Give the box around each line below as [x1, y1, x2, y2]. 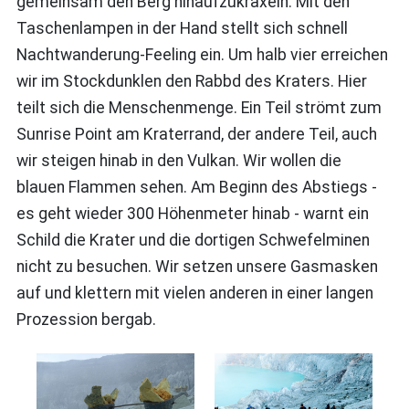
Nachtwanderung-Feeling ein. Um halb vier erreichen [16, 45, 388, 64]
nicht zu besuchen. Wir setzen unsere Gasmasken [16, 257, 378, 276]
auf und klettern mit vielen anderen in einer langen [16, 283, 373, 302]
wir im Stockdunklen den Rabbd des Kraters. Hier [16, 71, 367, 90]
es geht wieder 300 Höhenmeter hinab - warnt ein [16, 204, 369, 223]
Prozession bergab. [16, 309, 156, 329]
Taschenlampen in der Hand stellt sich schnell [16, 18, 348, 37]
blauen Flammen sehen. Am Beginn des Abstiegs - [16, 177, 377, 196]
